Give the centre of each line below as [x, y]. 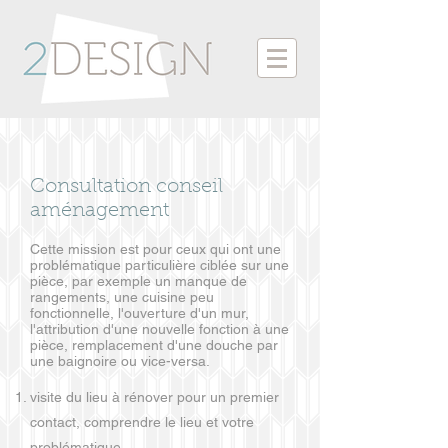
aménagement [99, 211]
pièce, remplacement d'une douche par [154, 345]
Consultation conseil [126, 187]
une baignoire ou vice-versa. [120, 361]
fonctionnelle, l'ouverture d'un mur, [139, 313]
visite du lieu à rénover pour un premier [154, 397]
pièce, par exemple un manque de [138, 281]
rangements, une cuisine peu [122, 297]
